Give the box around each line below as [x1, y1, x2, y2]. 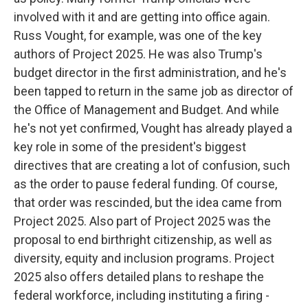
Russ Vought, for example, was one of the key [14, 28, 262, 43]
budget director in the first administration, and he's [14, 65, 287, 80]
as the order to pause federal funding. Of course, [14, 177, 277, 191]
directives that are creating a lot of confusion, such [14, 158, 290, 173]
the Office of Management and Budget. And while [14, 102, 279, 117]
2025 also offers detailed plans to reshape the [14, 269, 264, 284]
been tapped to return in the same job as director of [14, 84, 294, 98]
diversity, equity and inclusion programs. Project [14, 251, 274, 265]
